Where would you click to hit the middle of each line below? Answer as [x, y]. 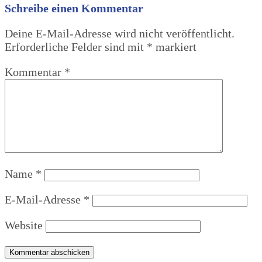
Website [24, 225]
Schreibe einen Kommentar [74, 8]
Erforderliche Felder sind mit [76, 47]
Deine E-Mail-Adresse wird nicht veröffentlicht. [120, 34]
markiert [175, 47]
